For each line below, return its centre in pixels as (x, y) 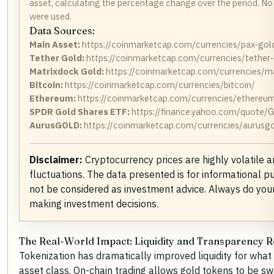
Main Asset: (55, 45)
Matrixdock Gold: (67, 72)
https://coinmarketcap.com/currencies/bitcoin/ (159, 85)
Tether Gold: (57, 58)
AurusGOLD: (56, 125)
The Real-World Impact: (77, 241)
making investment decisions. (94, 204)
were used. (50, 17)
